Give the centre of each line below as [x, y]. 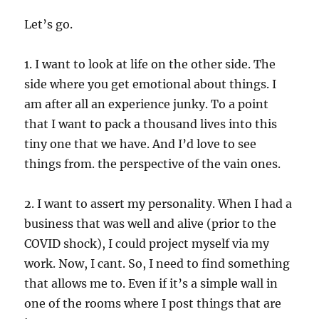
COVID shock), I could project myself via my [147, 243]
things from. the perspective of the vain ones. [153, 163]
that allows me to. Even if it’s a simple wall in [151, 283]
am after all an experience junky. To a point [147, 104]
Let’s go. [49, 24]
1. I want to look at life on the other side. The [150, 64]
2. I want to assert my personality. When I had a [158, 203]
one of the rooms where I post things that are [153, 303]
